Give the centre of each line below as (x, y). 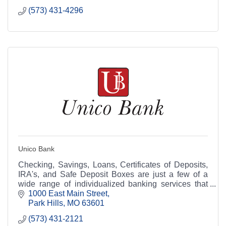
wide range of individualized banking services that (113, 184)
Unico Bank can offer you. (64, 193)
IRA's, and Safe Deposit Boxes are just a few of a (113, 174)
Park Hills (46, 203)
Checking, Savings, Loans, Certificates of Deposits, (113, 164)
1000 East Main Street (68, 194)
